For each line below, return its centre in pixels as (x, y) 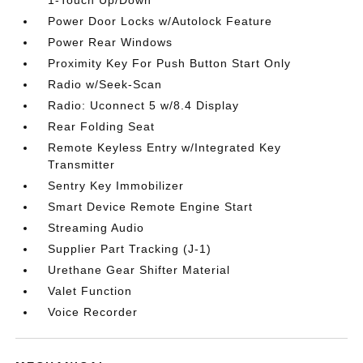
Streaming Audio (96, 228)
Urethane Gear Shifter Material (139, 270)
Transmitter (82, 164)
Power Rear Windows (111, 42)
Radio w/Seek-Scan (105, 84)
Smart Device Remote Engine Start (151, 207)
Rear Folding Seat (102, 126)
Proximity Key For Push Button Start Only (170, 63)
